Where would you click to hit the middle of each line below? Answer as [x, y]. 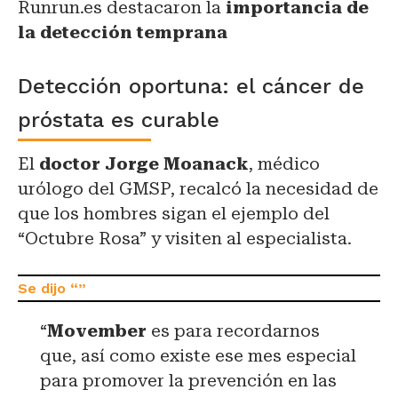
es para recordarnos [233, 331]
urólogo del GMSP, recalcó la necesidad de [198, 189]
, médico [284, 164]
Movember [97, 331]
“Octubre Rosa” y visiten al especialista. [185, 239]
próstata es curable [119, 120]
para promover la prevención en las [188, 381]
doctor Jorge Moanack [144, 164]
